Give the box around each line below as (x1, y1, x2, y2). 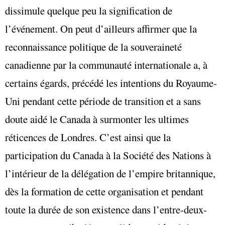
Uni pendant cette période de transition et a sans (5, 94, 201, 108)
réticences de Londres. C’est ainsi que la (5, 130, 171, 145)
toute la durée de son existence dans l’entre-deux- (5, 202, 207, 217)
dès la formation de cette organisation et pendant (5, 184, 203, 199)
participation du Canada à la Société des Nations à (5, 148, 211, 163)
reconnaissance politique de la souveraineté (5, 40, 182, 54)
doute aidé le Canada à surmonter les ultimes (5, 112, 189, 127)
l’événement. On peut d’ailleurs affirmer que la (5, 22, 197, 36)
